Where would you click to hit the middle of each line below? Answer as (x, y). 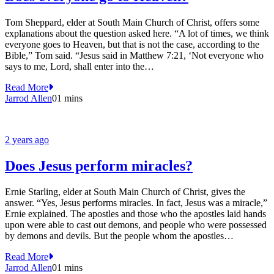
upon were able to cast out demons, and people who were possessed (136, 225)
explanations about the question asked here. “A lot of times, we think (137, 34)
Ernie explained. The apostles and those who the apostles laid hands (135, 214)
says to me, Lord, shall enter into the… (80, 67)
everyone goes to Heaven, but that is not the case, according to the (132, 45)
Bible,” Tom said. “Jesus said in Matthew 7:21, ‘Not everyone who (134, 56)
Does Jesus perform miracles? (99, 166)
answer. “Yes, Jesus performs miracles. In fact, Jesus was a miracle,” (136, 203)
